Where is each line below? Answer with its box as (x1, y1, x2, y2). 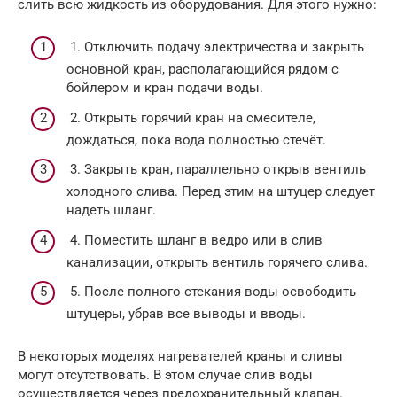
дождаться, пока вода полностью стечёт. (66, 131, 326, 148)
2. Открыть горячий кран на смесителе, (66, 109, 315, 126)
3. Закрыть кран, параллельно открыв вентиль (66, 161, 366, 178)
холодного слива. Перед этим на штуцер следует (66, 183, 375, 200)
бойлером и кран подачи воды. (66, 80, 263, 97)
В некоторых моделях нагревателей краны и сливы (18, 348, 343, 365)
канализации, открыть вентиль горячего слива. (66, 253, 368, 270)
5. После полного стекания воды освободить (66, 284, 356, 300)
